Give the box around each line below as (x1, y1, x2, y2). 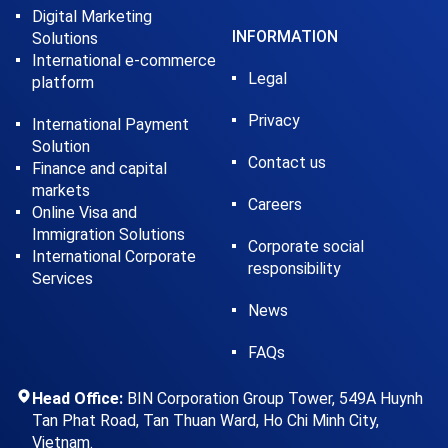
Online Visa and (32, 203, 137, 222)
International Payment (32, 115, 189, 134)
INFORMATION (231, 27, 338, 46)
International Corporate (32, 247, 196, 266)
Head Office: (32, 389, 127, 408)
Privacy (247, 111, 300, 130)
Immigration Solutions (32, 225, 185, 244)
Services (32, 269, 93, 288)
